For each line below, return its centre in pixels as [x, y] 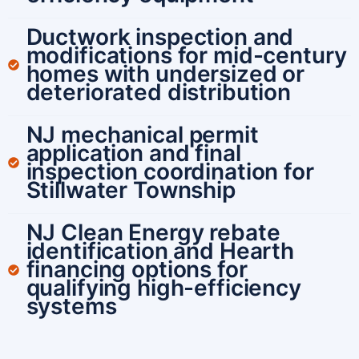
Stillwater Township [131, 190]
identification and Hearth [160, 251]
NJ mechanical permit [142, 135]
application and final [133, 153]
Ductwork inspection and [160, 37]
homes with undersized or [165, 74]
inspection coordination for [170, 172]
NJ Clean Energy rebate [153, 233]
